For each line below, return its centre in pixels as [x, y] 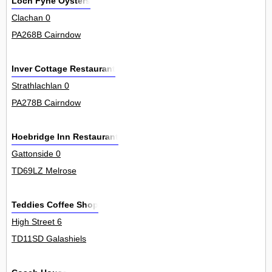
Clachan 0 [31, 18]
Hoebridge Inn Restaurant [65, 137]
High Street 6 [37, 222]
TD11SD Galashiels [49, 239]
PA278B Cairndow [46, 103]
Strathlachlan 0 [40, 86]
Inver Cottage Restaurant [63, 69]
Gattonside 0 [36, 154]
